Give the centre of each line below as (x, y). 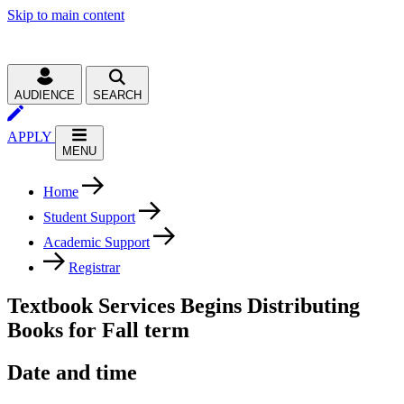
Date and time (72, 372)
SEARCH (117, 95)
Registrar (94, 267)
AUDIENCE (45, 95)
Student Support (89, 217)
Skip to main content (66, 15)
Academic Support (96, 242)
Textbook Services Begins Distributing (184, 305)
